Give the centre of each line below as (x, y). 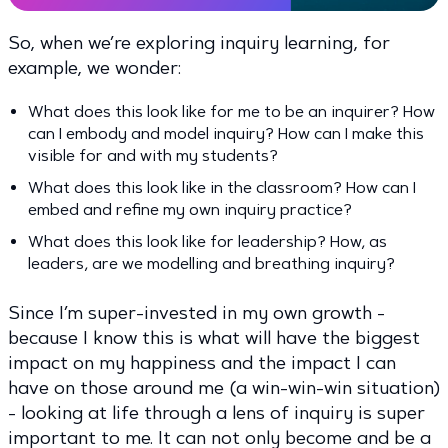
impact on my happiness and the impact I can (202, 363)
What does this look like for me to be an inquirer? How (231, 112)
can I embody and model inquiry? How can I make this (226, 134)
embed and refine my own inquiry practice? (190, 210)
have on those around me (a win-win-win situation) (224, 388)
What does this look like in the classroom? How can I (222, 188)
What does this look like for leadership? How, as (207, 242)
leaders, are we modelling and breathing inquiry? (211, 264)
